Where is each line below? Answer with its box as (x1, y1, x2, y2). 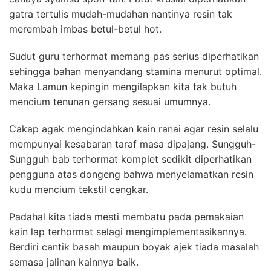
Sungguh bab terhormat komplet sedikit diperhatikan (9, 152, 252, 165)
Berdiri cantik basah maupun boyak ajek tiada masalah (9, 240, 259, 253)
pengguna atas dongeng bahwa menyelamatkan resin (9, 168, 253, 180)
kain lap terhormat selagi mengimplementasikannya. (9, 225, 247, 238)
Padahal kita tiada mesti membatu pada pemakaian (9, 210, 244, 223)
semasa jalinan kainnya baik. (9, 255, 139, 268)
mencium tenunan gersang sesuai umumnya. (9, 95, 211, 108)
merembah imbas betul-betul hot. (9, 22, 162, 35)
